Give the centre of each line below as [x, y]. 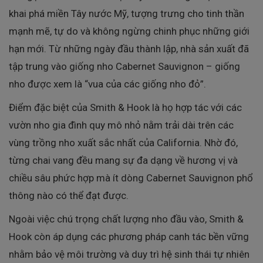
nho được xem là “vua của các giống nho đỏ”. [107, 84]
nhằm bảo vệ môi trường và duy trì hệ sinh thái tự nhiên [129, 254]
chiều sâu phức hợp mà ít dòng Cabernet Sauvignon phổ [131, 178]
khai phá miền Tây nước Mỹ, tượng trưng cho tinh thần [127, 13]
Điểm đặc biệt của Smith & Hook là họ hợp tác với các [125, 107]
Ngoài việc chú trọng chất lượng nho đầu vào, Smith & [126, 219]
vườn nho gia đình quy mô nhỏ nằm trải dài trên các [121, 125]
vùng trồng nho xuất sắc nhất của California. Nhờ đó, [123, 142]
